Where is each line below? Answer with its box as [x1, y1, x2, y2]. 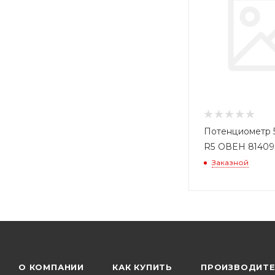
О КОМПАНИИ [18, 262, 84, 272]
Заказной [212, 157, 249, 167]
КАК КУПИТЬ [112, 262, 172, 272]
